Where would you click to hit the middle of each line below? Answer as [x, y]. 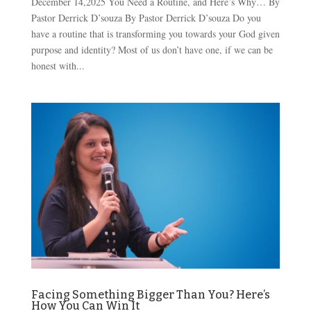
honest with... [58, 65]
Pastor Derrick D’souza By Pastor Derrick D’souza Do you [146, 17]
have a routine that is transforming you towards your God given [155, 33]
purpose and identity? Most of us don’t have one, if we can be [152, 49]
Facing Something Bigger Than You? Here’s [150, 294]
